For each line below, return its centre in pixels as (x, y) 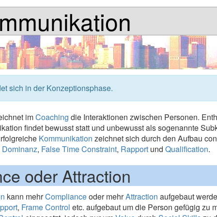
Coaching (52, 117)
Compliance (66, 196)
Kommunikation (66, 138)
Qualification (187, 149)
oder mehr (106, 196)
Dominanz (20, 149)
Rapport (135, 149)
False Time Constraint (79, 149)
